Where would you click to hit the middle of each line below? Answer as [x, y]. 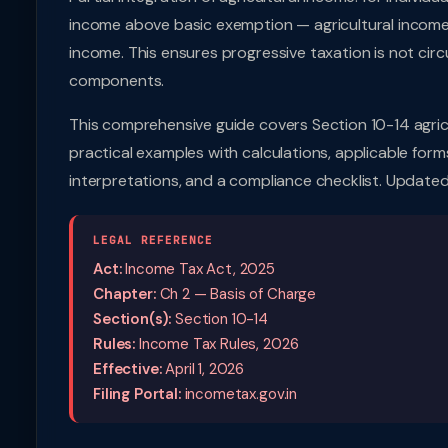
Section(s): [132, 319]
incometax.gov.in [239, 394]
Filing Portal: [137, 394]
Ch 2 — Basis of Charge [236, 294]
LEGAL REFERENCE [153, 240]
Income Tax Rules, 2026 [217, 344]
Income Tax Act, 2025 [198, 269]
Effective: [127, 369]
